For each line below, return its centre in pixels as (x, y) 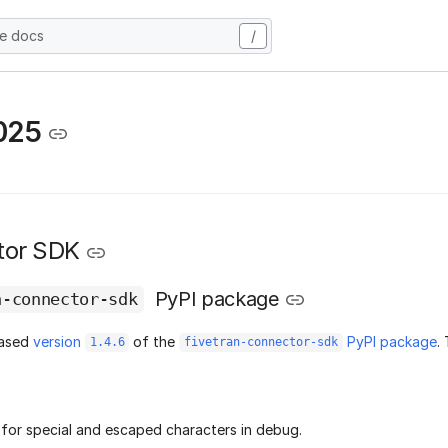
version (59, 341)
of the (154, 341)
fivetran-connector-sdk (260, 342)
